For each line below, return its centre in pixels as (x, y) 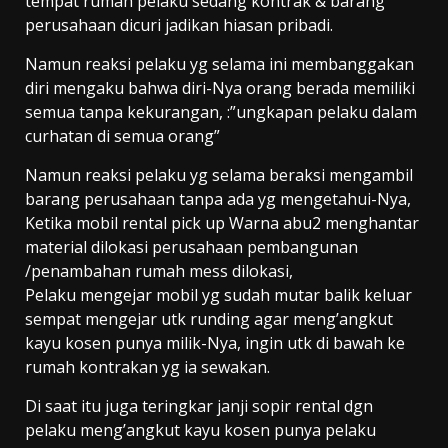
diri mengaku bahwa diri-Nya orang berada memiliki (220, 87)
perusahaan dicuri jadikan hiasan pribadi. (179, 24)
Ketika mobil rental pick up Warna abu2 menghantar (222, 222)
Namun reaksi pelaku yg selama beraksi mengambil (219, 174)
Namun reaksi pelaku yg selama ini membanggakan (219, 63)
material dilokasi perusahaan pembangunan (191, 246)
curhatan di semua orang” (122, 135)
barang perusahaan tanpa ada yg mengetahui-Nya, (218, 198)
